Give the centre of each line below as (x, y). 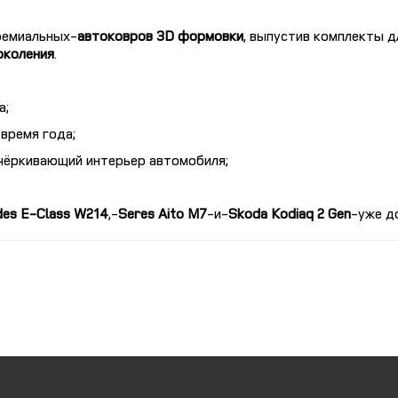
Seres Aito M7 (163, 213)
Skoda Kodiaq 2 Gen (290, 213)
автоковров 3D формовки (160, 36)
